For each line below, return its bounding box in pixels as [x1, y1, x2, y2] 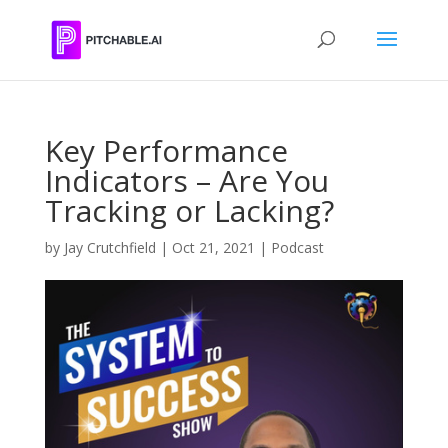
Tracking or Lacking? [44, 190, 334, 231]
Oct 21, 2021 [171, 238, 255, 257]
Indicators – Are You [44, 160, 329, 201]
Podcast [270, 238, 324, 257]
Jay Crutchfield [63, 238, 156, 257]
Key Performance [44, 130, 288, 171]
